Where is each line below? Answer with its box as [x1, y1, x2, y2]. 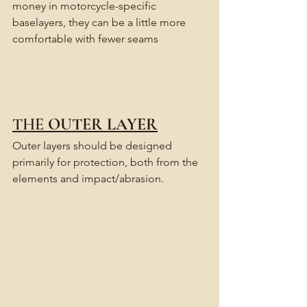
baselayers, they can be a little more [12, 16, 188, 29]
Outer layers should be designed [12, 139, 175, 153]
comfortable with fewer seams [12, 32, 158, 46]
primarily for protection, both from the [12, 156, 201, 169]
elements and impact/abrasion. [12, 172, 164, 186]
